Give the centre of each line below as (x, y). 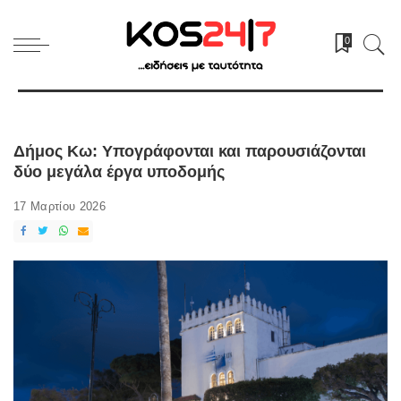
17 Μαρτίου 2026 (60, 206)
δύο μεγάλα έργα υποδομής (119, 172)
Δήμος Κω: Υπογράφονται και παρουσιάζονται (190, 151)
